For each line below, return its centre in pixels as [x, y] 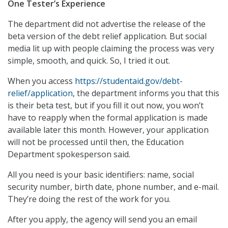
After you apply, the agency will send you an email [102, 219]
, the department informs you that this [146, 93]
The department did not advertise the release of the [107, 24]
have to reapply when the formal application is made [108, 117]
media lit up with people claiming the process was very [111, 48]
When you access [41, 81]
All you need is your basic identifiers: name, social [101, 174]
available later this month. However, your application [108, 130]
